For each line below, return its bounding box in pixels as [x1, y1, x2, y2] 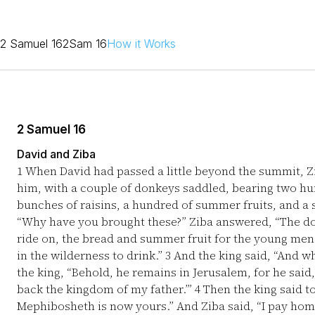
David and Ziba [17, 147, 96, 161]
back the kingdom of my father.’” [17, 281, 195, 297]
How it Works [107, 37, 176, 51]
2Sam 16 [63, 37, 107, 51]
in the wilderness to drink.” [17, 247, 165, 263]
